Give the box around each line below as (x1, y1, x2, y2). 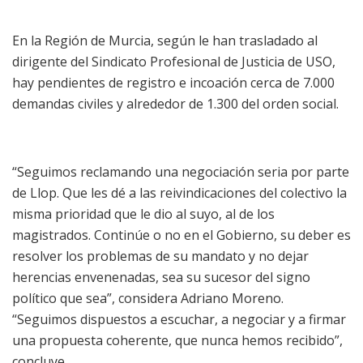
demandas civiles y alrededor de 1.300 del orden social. (12, 94, 339, 113)
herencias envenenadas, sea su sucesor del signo (12, 267, 310, 286)
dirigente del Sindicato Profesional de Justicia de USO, (12, 52, 335, 70)
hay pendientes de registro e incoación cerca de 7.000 (12, 73, 335, 92)
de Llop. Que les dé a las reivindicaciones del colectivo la (12, 183, 347, 202)
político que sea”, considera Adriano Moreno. (12, 288, 284, 307)
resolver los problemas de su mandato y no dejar (12, 246, 309, 265)
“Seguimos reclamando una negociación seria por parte (12, 162, 349, 181)
